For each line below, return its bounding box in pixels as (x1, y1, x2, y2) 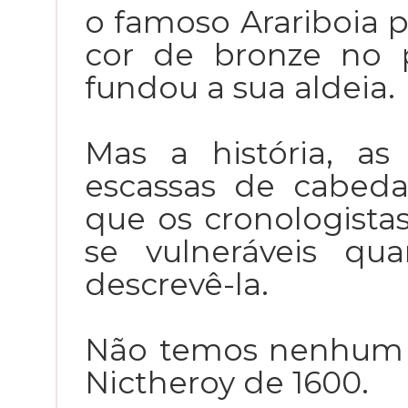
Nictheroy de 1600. (85, 364, 369, 401)
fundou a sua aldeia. (85, 69, 395, 106)
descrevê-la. (85, 266, 269, 302)
